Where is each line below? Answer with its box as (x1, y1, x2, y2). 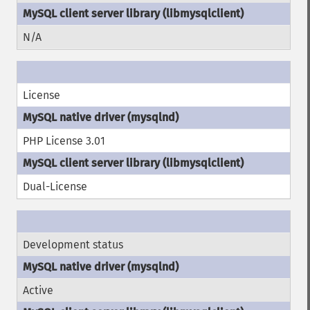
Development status (23, 238, 123, 251)
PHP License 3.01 (23, 134, 105, 147)
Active (23, 284, 53, 297)
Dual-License (23, 180, 87, 193)
